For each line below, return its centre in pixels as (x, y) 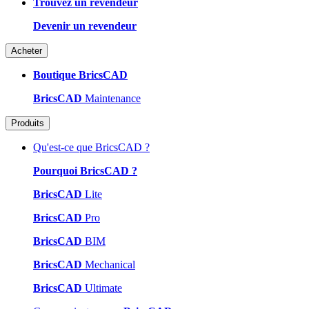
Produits (28, 123)
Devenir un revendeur (85, 26)
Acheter (27, 50)
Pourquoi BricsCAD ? (85, 170)
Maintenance (111, 98)
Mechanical (109, 264)
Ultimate (102, 288)
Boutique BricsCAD (80, 74)
